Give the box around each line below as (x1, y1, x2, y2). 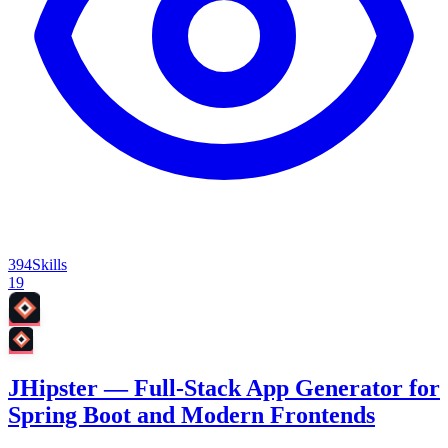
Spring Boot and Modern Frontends (8, 402, 375, 429)
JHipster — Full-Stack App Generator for (8, 375, 440, 402)
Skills (32, 256, 67, 274)
